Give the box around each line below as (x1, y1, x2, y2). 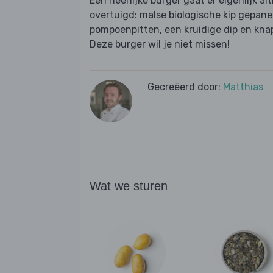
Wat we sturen (90, 179, 168, 193)
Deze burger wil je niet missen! (90, 38, 230, 51)
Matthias (223, 81, 263, 93)
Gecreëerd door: (147, 81, 223, 93)
